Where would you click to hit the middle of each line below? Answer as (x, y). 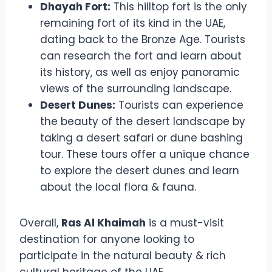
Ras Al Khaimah (104, 223)
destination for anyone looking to (107, 239)
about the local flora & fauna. (118, 187)
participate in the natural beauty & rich (123, 255)
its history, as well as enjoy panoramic (140, 72)
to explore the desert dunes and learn (140, 170)
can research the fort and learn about (141, 56)
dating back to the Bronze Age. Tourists (143, 39)
